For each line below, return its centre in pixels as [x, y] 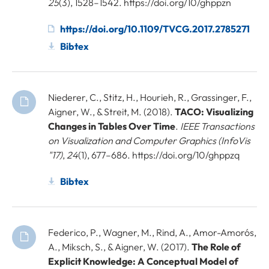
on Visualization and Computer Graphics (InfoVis [149, 140]
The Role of [216, 246]
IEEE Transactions [217, 126]
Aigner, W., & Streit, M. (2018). [111, 111]
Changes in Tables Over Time [112, 126]
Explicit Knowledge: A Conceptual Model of [143, 261]
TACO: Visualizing [214, 111]
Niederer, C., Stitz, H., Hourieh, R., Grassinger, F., [150, 97]
